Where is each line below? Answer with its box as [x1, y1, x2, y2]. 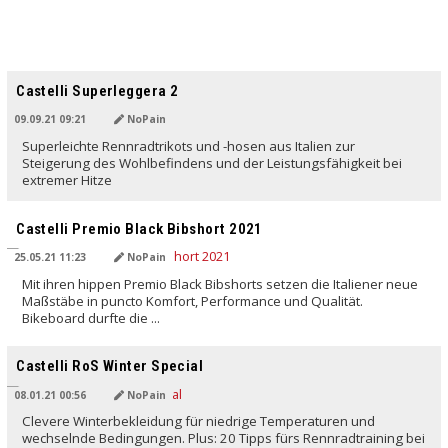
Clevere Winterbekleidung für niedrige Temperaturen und [22, 412, 376, 431]
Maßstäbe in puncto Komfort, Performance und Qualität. [22, 291, 364, 310]
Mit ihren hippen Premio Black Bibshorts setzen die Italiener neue [22, 274, 419, 293]
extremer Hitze [22, 170, 113, 189]
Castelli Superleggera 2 [16, 81, 179, 100]
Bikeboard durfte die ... [22, 308, 161, 327]
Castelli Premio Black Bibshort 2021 [16, 219, 263, 238]
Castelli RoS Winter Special [16, 357, 204, 376]
